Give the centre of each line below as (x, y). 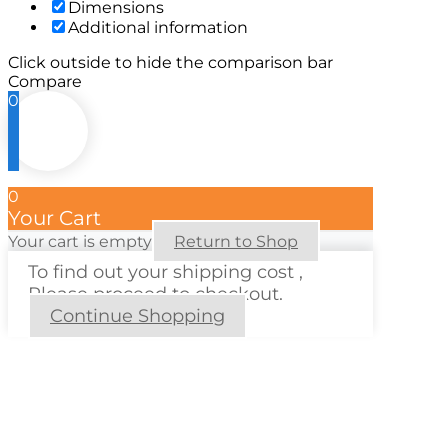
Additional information (158, 28)
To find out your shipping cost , (165, 272)
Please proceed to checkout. (155, 294)
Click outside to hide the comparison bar (170, 63)
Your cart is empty (80, 242)
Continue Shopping (137, 316)
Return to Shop (236, 242)
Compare (45, 82)
